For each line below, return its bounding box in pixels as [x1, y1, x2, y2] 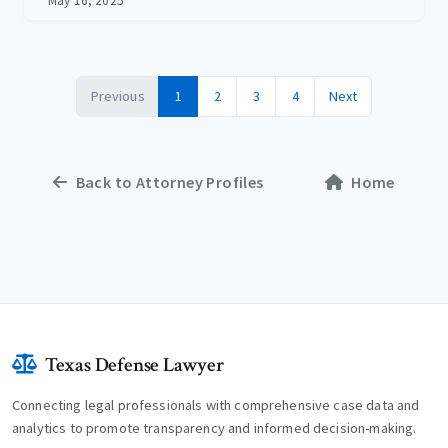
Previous [90, 87, 145, 106]
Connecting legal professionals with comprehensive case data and [12, 396, 420, 415]
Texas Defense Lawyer [44, 352, 224, 379]
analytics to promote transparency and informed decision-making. [12, 419, 417, 438]
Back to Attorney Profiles [75, 172, 264, 193]
